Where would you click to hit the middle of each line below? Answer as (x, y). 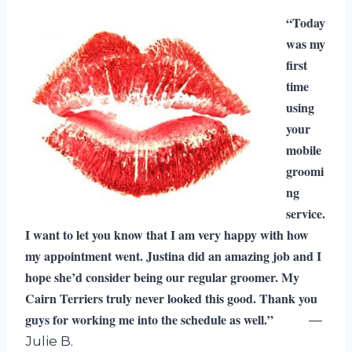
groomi (305, 170)
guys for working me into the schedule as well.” (151, 319)
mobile (304, 149)
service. (306, 213)
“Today (306, 22)
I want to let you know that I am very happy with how (167, 234)
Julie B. (49, 341)
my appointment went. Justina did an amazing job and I (173, 255)
